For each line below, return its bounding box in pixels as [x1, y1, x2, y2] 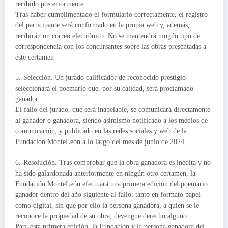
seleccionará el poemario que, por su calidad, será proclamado [15, 84, 193, 93]
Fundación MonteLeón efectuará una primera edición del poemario [15, 180, 208, 188]
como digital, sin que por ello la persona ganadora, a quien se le [15, 201, 199, 209]
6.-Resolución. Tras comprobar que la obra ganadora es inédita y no [15, 158, 211, 166]
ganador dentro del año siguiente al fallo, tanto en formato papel [15, 190, 201, 198]
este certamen [15, 53, 54, 62]
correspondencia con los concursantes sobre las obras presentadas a [15, 43, 206, 51]
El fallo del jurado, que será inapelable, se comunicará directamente [15, 106, 210, 114]
